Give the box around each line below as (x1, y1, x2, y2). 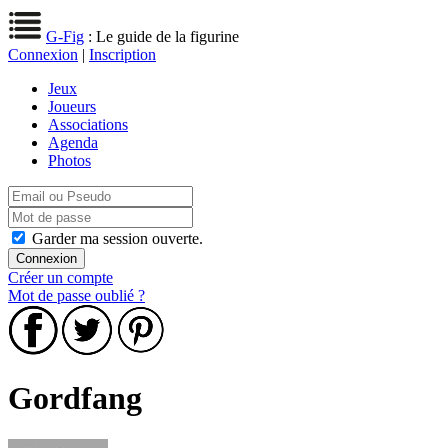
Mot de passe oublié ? (8, 287, 145, 304)
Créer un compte (8, 269, 113, 286)
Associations (48, 116, 128, 133)
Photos (48, 152, 91, 169)
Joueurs (48, 98, 96, 115)
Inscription (89, 46, 156, 63)
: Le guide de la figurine (84, 28, 239, 45)
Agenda (48, 134, 98, 151)
